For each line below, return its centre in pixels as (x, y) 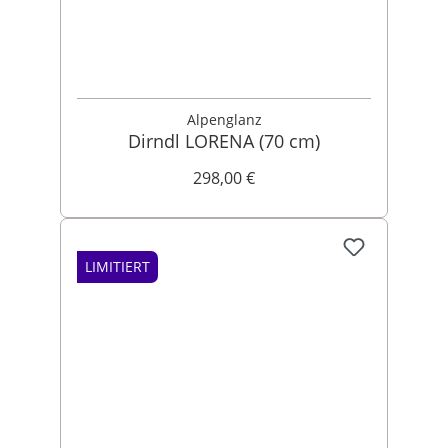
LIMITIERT (117, 266)
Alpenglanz (224, 119)
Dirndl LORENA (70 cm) (224, 141)
